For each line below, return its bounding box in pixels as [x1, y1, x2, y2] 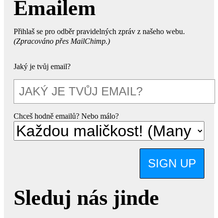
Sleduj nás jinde [14, 185, 159, 210]
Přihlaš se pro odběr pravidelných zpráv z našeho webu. [14, 27, 185, 36]
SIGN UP [148, 156, 196, 170]
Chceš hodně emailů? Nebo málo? [14, 111, 119, 120]
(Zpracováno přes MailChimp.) [14, 36, 110, 45]
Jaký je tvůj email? [14, 62, 71, 71]
